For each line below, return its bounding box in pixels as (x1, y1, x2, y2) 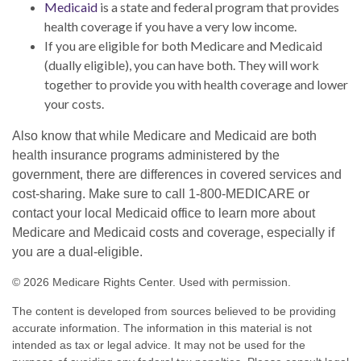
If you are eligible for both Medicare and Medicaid (44, 38, 322, 54)
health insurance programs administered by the (12, 148, 280, 163)
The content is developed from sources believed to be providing (12, 305, 336, 318)
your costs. (44, 96, 104, 112)
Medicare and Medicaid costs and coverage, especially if (12, 226, 334, 240)
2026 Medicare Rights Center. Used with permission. (23, 276, 291, 289)
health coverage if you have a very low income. (44, 19, 297, 35)
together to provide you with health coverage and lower (44, 77, 348, 93)
